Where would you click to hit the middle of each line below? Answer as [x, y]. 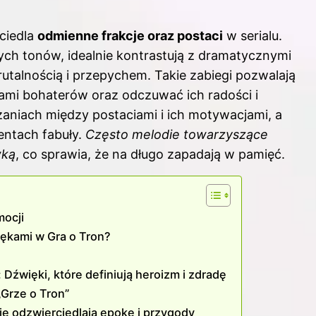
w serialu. [253, 36]
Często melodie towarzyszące [177, 135]
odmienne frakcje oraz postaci [130, 36]
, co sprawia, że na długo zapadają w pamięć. [150, 154]
